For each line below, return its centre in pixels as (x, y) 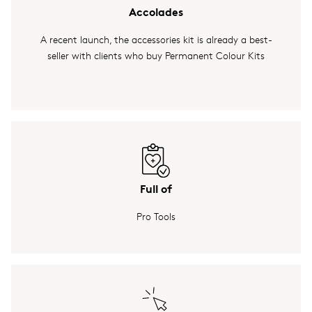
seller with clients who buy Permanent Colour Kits (156, 55)
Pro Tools (156, 216)
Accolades (156, 10)
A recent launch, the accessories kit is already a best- (156, 39)
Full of (156, 187)
